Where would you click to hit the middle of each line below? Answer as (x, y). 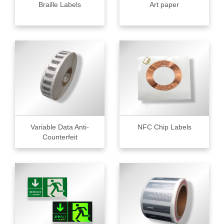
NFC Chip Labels (164, 127)
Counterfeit (60, 137)
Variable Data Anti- (60, 127)
